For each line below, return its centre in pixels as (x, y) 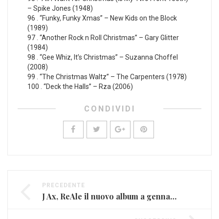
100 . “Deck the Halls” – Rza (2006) (80, 87)
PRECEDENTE (64, 186)
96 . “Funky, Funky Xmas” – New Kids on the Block (102, 18)
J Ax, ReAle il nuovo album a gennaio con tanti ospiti (173, 197)
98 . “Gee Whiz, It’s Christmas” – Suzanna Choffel (103, 57)
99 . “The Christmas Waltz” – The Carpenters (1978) (107, 77)
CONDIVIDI (109, 109)
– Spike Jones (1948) (60, 9)
